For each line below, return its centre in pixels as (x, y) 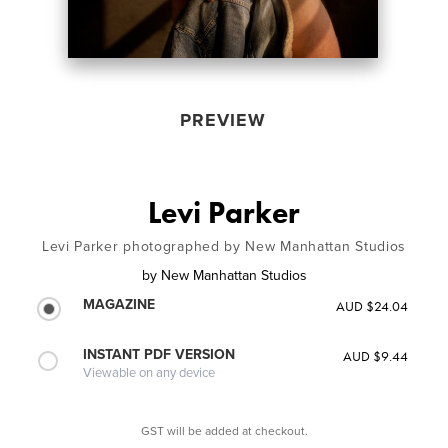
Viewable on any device (149, 372)
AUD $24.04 (371, 305)
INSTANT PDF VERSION (159, 354)
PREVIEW (222, 119)
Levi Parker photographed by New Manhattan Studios (224, 246)
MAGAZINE (119, 304)
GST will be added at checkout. (224, 430)
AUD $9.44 (375, 355)
